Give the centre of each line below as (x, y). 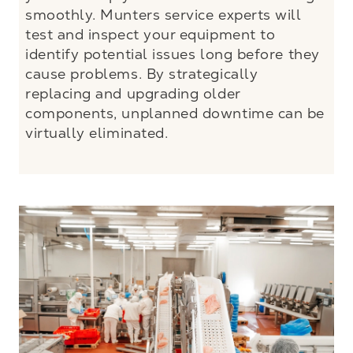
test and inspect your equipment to (150, 34)
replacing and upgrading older (133, 93)
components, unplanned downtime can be (175, 113)
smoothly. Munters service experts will (163, 14)
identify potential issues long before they (173, 54)
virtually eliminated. (97, 132)
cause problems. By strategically (142, 73)
